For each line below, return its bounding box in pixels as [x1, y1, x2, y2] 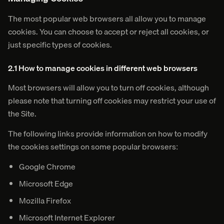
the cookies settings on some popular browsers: [8, 140, 178, 153]
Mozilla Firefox [19, 194, 71, 207]
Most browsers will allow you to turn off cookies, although [8, 81, 209, 94]
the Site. [8, 107, 36, 120]
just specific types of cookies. [8, 38, 112, 51]
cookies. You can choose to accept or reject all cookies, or [8, 25, 209, 38]
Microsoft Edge [19, 177, 73, 190]
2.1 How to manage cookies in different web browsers [8, 61, 197, 74]
